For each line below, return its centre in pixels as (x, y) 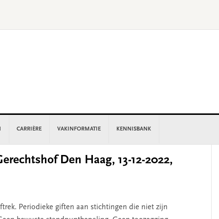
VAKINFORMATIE (79, 129)
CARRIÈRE (29, 129)
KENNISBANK (134, 129)
